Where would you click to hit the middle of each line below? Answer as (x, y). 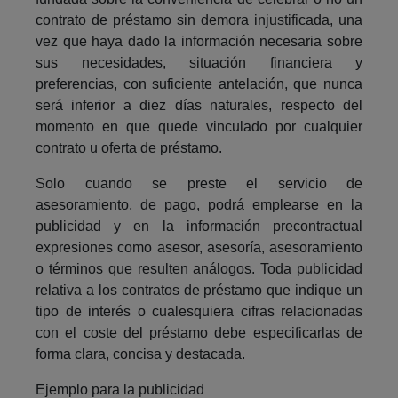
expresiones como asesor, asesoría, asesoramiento (199, 247)
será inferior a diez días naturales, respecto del (199, 105)
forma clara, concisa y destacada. (140, 354)
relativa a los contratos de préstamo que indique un (199, 290)
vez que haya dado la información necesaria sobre (199, 41)
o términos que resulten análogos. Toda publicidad (199, 268)
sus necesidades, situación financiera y (199, 62)
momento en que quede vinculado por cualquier (199, 126)
